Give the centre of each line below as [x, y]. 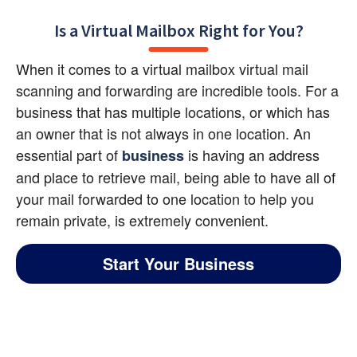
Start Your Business [178, 264]
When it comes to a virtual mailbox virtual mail [162, 69]
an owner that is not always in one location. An [163, 133]
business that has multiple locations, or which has [173, 112]
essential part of [69, 155]
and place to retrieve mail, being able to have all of [176, 177]
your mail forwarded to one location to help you [165, 199]
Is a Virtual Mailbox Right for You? [178, 31]
